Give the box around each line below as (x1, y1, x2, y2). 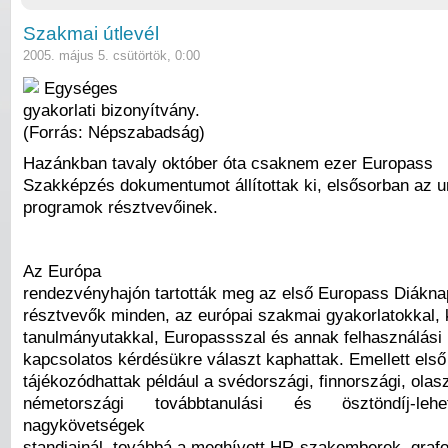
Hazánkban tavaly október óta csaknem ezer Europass (23, 153, 433, 174)
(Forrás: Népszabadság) (23, 121, 205, 142)
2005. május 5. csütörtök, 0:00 (23, 48, 200, 64)
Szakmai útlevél (23, 23, 159, 45)
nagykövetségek (23, 414, 145, 435)
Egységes (44, 77, 118, 98)
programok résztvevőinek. (23, 197, 218, 218)
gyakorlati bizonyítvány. (23, 99, 200, 120)
